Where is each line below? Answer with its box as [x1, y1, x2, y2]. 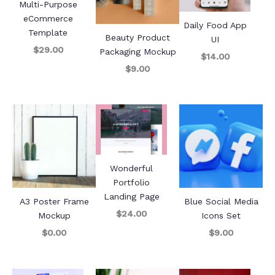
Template [28, 27, 68, 37]
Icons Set [201, 211, 241, 221]
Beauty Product [105, 33, 170, 43]
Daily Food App [183, 20, 247, 31]
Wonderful [110, 163, 153, 173]
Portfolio [113, 177, 150, 187]
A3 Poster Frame [19, 196, 89, 207]
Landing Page [103, 192, 160, 201]
